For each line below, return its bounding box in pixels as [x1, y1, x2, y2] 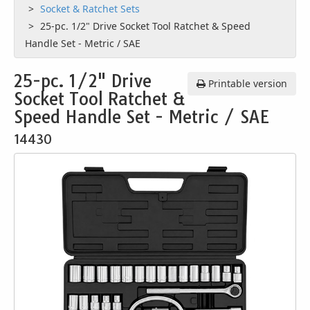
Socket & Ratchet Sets [40, 2, 143, 15]
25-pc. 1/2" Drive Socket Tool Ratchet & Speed [40, 19, 250, 33]
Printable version [206, 77, 287, 90]
